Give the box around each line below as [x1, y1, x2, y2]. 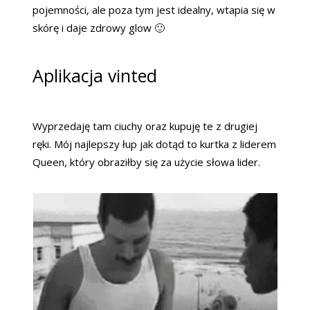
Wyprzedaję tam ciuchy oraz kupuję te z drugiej [33, 118, 257, 133]
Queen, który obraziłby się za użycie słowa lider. [33, 154, 260, 169]
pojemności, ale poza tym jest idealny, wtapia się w [33, 2, 275, 17]
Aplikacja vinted [33, 63, 157, 87]
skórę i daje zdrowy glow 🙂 [33, 20, 165, 35]
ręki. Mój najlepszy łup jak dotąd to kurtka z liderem [33, 136, 276, 151]
